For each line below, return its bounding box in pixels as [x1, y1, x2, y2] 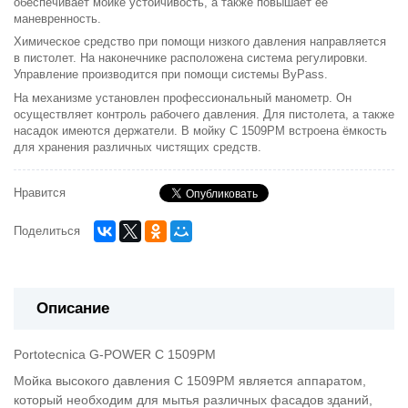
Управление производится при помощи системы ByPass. [14, 68, 331, 82]
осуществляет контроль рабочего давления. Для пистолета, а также [14, 107, 394, 121]
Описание [36, 299, 109, 317]
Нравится [14, 186, 66, 199]
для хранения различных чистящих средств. [14, 140, 261, 154]
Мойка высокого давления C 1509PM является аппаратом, [14, 373, 366, 389]
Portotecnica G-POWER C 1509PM [14, 346, 216, 362]
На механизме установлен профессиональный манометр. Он [14, 91, 352, 105]
